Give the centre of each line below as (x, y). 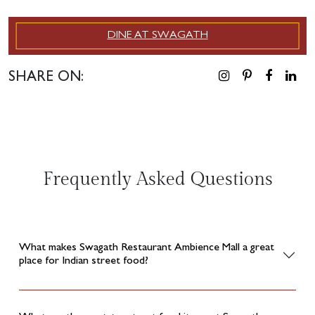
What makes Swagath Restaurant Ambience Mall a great (147, 248)
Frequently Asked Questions (157, 179)
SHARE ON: (46, 78)
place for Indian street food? (84, 262)
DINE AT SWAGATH (157, 36)
